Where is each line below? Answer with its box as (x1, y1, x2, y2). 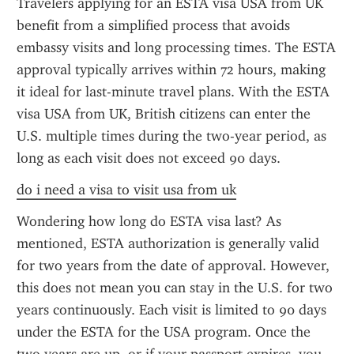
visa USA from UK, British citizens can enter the (17, 105, 311, 122)
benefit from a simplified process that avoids (17, 17, 290, 34)
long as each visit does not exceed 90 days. (17, 149, 281, 167)
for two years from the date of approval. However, (17, 257, 330, 274)
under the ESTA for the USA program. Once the (17, 323, 311, 341)
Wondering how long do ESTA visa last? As (17, 213, 281, 230)
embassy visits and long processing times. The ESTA (17, 39, 336, 56)
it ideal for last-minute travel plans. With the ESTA (17, 83, 330, 100)
